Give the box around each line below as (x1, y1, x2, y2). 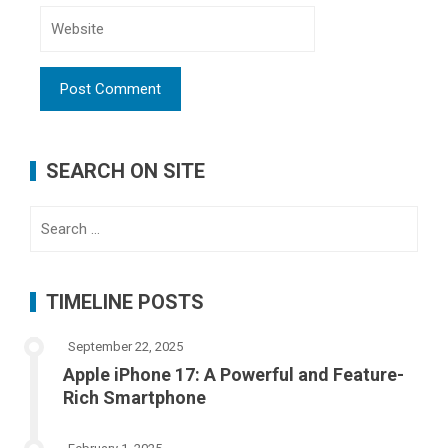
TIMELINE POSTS (46, 289, 204, 314)
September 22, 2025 (68, 338, 183, 354)
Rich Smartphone (63, 386, 206, 408)
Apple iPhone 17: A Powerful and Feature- (63, 363, 404, 385)
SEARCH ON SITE (46, 158, 205, 183)
